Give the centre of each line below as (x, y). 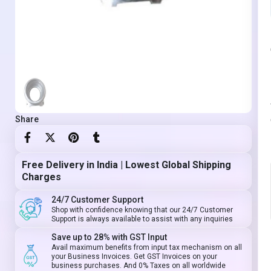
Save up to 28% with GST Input (109, 237)
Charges (41, 177)
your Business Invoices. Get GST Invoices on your (135, 257)
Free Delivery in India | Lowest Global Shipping (126, 165)
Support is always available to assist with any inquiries (142, 219)
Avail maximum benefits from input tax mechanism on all (147, 248)
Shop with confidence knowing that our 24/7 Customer (142, 210)
